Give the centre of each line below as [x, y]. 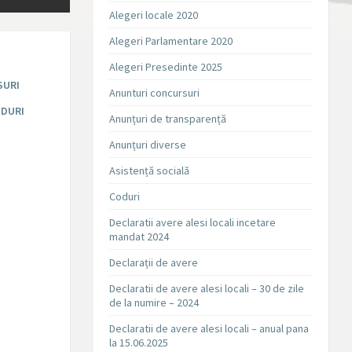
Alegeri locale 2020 [154, 15]
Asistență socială [150, 171]
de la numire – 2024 [154, 303]
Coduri [125, 197]
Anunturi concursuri [155, 93]
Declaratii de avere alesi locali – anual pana [209, 329]
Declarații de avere [154, 263]
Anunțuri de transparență [168, 119]
